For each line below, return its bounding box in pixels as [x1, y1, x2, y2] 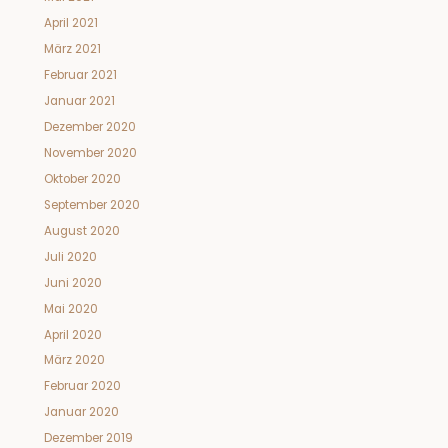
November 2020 [43, 144, 137, 161]
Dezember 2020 [43, 118, 136, 135]
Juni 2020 [43, 274, 102, 291]
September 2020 [43, 196, 140, 213]
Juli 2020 [43, 248, 97, 265]
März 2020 [43, 352, 105, 369]
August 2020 [43, 222, 120, 239]
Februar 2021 [43, 67, 117, 83]
